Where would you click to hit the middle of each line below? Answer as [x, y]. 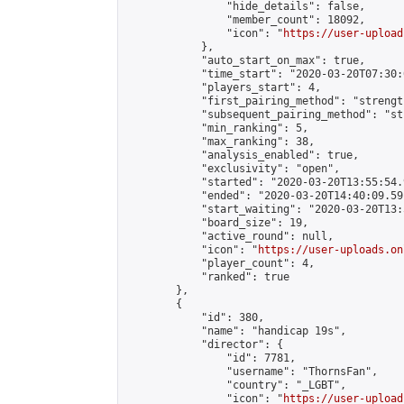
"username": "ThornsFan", [252, 372]
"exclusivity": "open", [233, 169]
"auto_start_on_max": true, [245, 60]
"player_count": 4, [220, 263]
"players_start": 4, [223, 87]
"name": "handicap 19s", [236, 331]
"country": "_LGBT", [236, 385]
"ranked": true [207, 277]
